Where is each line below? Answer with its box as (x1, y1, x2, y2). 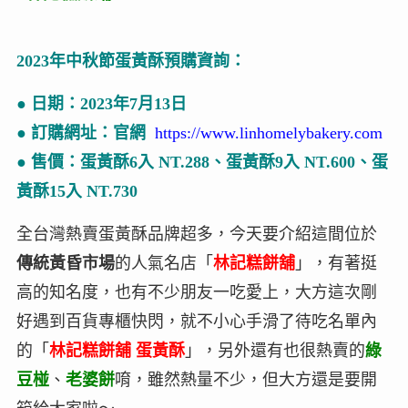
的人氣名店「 (114, 253, 213, 272)
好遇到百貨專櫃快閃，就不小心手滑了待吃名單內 (15, 311, 377, 331)
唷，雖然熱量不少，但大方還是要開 (114, 370, 377, 389)
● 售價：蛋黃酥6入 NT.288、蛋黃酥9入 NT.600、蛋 (15, 152, 388, 171)
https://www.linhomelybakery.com (154, 123, 382, 142)
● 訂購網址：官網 (15, 123, 150, 142)
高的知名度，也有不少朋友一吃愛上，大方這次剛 (15, 282, 377, 301)
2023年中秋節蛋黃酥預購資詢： (15, 51, 246, 70)
